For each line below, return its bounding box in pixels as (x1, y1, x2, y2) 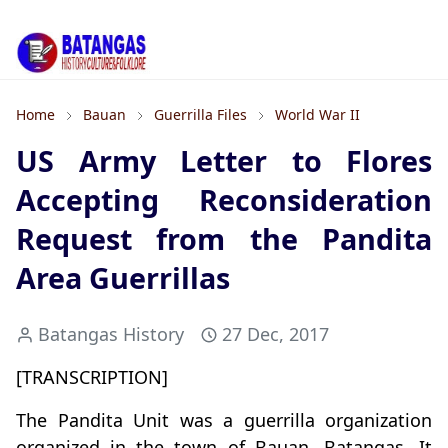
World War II (275, 105, 360, 125)
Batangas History (38, 322, 184, 347)
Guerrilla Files (154, 105, 247, 125)
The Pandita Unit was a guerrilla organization (16, 408, 432, 433)
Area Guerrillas (16, 258, 230, 298)
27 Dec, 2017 (222, 322, 329, 347)
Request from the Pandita (16, 219, 432, 259)
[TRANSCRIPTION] (16, 365, 168, 390)
